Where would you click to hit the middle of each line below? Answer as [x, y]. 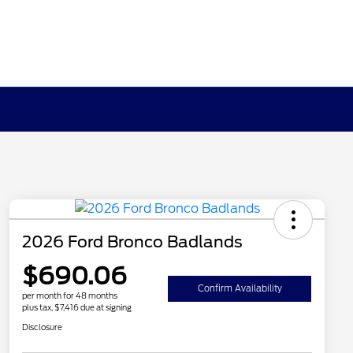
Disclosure [42, 327]
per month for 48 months [70, 296]
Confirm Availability [240, 289]
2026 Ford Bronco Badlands [132, 242]
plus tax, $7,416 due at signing [77, 308]
